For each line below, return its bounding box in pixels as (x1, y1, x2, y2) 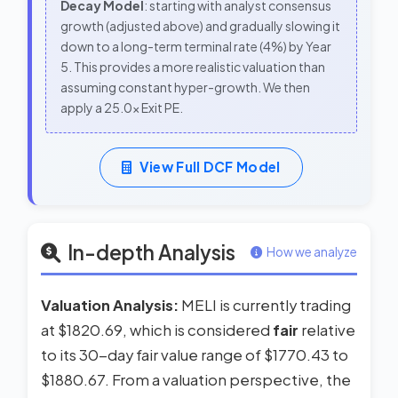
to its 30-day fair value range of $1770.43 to (41, 345, 348, 364)
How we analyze (267, 243, 357, 259)
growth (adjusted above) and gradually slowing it (60, 18, 340, 34)
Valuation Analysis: (41, 295, 179, 314)
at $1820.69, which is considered (41, 320, 273, 339)
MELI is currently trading (179, 295, 351, 314)
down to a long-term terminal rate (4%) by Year (60, 38, 331, 54)
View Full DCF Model (139, 158, 281, 176)
